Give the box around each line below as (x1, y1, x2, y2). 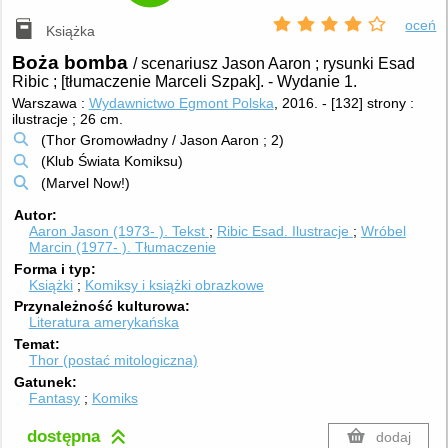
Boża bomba (11, 52, 133, 74)
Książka (46, 22, 96, 39)
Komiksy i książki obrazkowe (84, 276, 264, 293)
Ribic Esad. (216, 222, 292, 239)
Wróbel (360, 222, 406, 239)
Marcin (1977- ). (28, 238, 135, 255)
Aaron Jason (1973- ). (28, 222, 172, 239)
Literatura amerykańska (28, 314, 179, 331)
